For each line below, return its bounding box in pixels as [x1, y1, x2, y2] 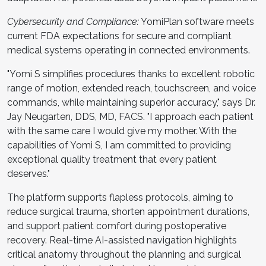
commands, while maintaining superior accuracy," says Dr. [7, 97, 255, 108]
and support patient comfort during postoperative [7, 220, 226, 232]
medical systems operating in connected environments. [7, 45, 250, 56]
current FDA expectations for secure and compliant [7, 30, 232, 42]
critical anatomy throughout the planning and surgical [7, 249, 241, 260]
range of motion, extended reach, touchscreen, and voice [7, 83, 256, 94]
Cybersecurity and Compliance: [7, 16, 139, 27]
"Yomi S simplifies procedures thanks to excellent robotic [7, 68, 255, 80]
